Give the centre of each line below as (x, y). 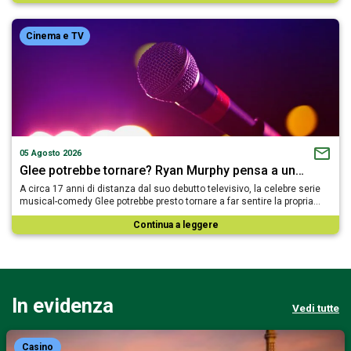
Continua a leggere (175, 224)
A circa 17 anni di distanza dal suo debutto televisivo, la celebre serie (170, 188)
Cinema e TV (55, 36)
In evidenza (63, 305)
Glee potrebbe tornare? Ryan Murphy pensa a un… (162, 170)
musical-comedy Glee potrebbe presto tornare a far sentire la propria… (170, 201)
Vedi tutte (316, 308)
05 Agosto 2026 (51, 153)
